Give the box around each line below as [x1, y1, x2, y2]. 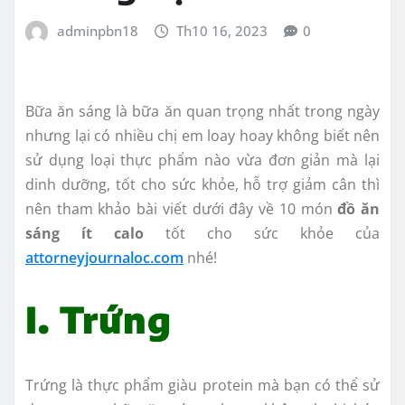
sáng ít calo [25, 222, 144, 243]
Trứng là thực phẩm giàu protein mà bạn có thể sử [25, 374, 380, 395]
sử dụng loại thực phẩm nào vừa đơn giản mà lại [25, 149, 380, 170]
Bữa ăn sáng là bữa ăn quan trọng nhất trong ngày [25, 100, 380, 121]
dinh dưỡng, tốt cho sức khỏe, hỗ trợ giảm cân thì [25, 174, 380, 194]
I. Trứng [25, 296, 172, 342]
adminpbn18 [56, 21, 138, 40]
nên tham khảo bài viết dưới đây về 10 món [25, 198, 338, 219]
